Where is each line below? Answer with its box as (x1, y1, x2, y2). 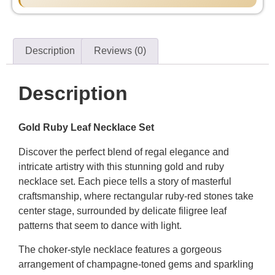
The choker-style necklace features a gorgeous (18, 244, 222, 255)
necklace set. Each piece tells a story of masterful (18, 176, 231, 187)
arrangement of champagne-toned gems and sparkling (18, 258, 254, 269)
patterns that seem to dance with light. (18, 220, 182, 231)
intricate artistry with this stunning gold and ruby (18, 161, 224, 172)
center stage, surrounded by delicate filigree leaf (18, 206, 227, 217)
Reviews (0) (93, 45, 146, 56)
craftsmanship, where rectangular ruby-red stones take (18, 191, 254, 202)
